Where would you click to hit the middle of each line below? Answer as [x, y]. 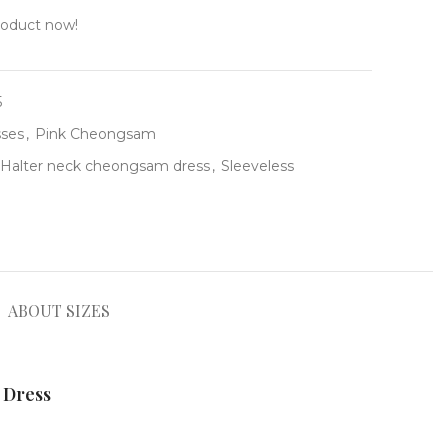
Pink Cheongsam [95, 134]
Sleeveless [257, 166]
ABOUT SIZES [59, 310]
